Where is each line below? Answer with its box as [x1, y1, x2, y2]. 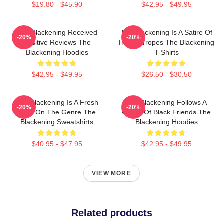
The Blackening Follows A [126, 98, 207, 106]
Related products [71, 207, 152, 218]
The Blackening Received [16, 28, 97, 36]
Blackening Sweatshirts [20, 118, 93, 126]
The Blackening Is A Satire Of [120, 28, 212, 36]
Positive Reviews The [23, 38, 91, 46]
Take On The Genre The [18, 108, 96, 116]
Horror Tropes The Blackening [118, 38, 214, 46]
